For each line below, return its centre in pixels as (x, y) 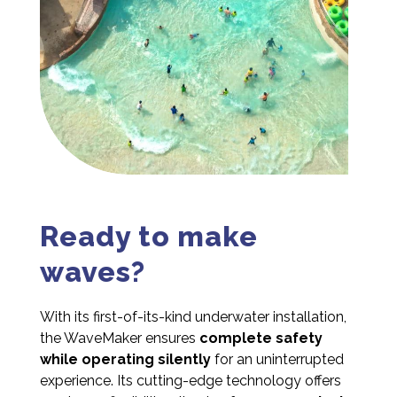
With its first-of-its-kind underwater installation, (193, 316)
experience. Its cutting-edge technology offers (191, 380)
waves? (93, 271)
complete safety (259, 338)
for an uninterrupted (279, 359)
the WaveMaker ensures (118, 338)
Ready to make (149, 236)
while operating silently (127, 359)
